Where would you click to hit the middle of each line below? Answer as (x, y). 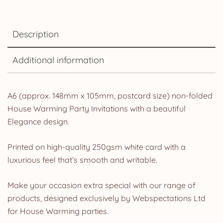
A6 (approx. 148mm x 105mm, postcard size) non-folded (110, 95)
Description (36, 34)
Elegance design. (38, 121)
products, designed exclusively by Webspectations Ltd (107, 198)
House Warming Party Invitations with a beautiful (97, 108)
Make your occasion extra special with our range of (102, 185)
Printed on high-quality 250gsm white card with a (97, 147)
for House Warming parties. (58, 211)
